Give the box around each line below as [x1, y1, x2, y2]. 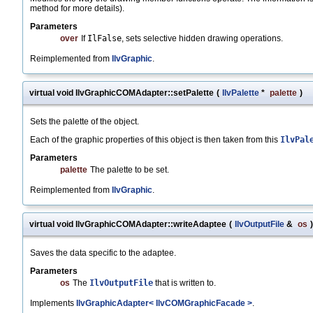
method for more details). [30, 3, 124, 14]
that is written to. [153, 278, 216, 289]
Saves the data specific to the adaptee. [30, 248, 176, 259]
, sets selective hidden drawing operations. [122, 34, 283, 44]
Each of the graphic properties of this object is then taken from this [30, 135, 280, 145]
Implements [30, 298, 76, 309]
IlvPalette [222, 88, 259, 99]
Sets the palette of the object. [30, 117, 139, 127]
